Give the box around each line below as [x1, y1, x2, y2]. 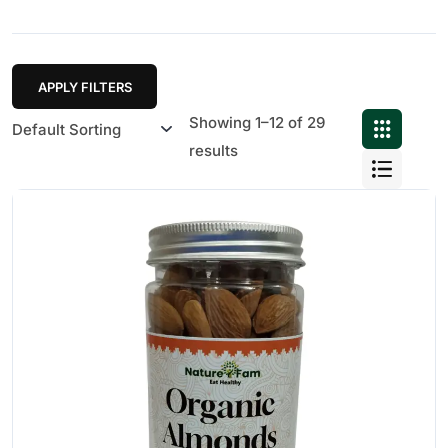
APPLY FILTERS [37, 78, 132, 95]
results [188, 141, 238, 160]
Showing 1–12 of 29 [188, 113, 325, 132]
